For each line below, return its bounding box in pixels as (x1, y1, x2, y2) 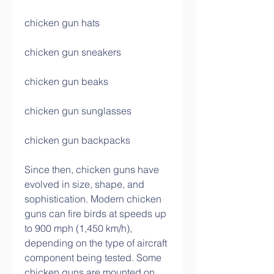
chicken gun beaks (24, 75, 108, 87)
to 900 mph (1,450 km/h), (24, 222, 132, 234)
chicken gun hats (24, 17, 100, 29)
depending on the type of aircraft (24, 237, 167, 249)
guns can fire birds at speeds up (24, 207, 166, 220)
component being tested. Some (24, 251, 161, 264)
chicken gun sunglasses (24, 105, 131, 117)
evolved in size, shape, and (24, 178, 144, 190)
